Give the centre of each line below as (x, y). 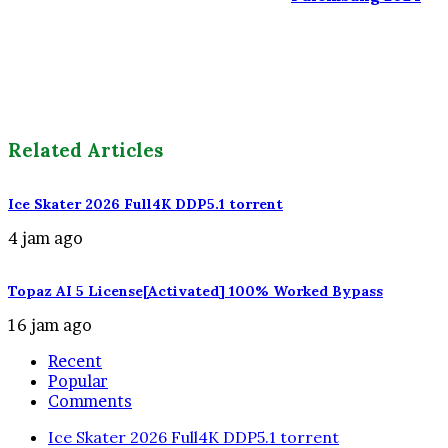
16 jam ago (50, 324)
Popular (78, 380)
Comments (90, 400)
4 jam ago (45, 237)
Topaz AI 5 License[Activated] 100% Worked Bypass (195, 290)
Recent (75, 360)
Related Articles (85, 150)
